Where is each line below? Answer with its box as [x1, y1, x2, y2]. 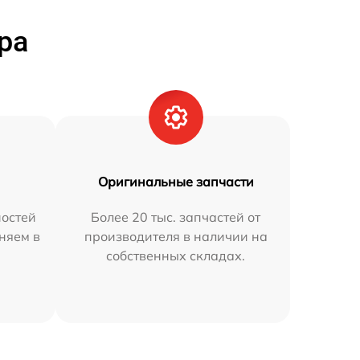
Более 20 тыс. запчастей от [91, 208, 261, 225]
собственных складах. [106, 247, 246, 264]
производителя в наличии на [84, 227, 268, 244]
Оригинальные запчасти [97, 173, 254, 190]
